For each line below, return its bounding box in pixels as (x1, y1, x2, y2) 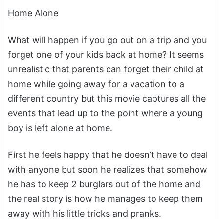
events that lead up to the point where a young (8, 108, 203, 118)
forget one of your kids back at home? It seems (8, 49, 204, 60)
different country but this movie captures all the (8, 93, 206, 104)
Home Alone (8, 8, 58, 18)
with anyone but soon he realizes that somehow (8, 164, 207, 175)
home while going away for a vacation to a (8, 79, 184, 89)
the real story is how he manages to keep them (8, 194, 203, 204)
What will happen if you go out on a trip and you (8, 35, 207, 45)
